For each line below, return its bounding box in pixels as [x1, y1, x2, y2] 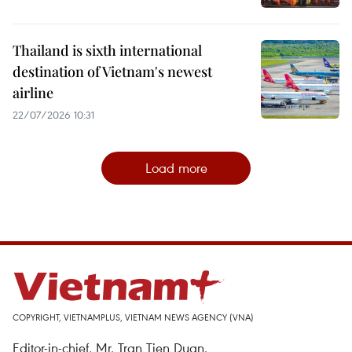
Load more [145, 159, 207, 178]
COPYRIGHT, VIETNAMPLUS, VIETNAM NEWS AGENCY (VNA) [13, 311, 254, 324]
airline [13, 83, 53, 103]
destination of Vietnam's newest [13, 62, 212, 82]
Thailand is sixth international [13, 41, 202, 60]
